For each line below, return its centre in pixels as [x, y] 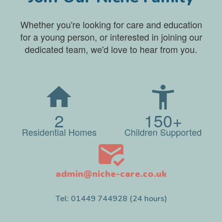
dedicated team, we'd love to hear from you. [111, 49]
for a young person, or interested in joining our [111, 36]
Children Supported [163, 132]
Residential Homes [59, 132]
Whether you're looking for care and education [111, 24]
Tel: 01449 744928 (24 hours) [111, 198]
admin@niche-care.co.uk [111, 174]
